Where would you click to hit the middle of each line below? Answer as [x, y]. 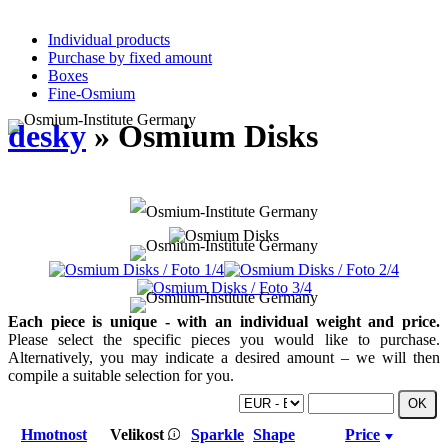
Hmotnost [54, 434]
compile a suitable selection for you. [121, 375]
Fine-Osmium [91, 93]
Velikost [139, 434]
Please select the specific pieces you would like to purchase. [224, 339]
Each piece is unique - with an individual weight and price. [224, 321]
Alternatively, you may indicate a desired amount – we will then [224, 357]
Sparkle [217, 434]
